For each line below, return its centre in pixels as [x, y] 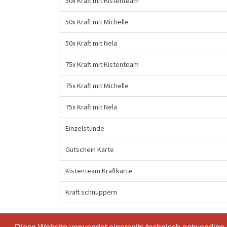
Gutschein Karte [90, 149]
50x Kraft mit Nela [91, 43]
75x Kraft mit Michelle [97, 86]
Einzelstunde [85, 128]
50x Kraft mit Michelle [97, 22]
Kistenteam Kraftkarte [99, 171]
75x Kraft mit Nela [91, 107]
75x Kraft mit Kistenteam [102, 64]
